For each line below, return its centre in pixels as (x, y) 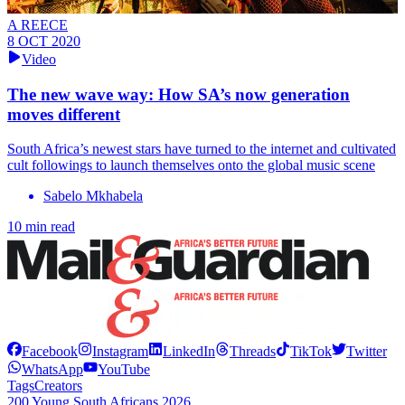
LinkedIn (189, 352)
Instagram (120, 352)
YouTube (124, 370)
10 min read (41, 227)
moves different (64, 114)
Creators (58, 386)
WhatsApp (52, 370)
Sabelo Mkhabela (93, 196)
